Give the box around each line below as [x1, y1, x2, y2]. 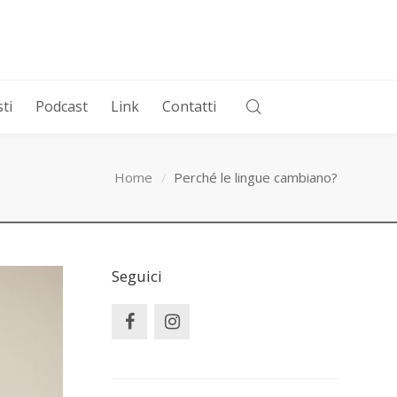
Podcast [35, 97, 88, 116]
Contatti [161, 97, 216, 116]
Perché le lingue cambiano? [174, 167, 338, 186]
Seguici [112, 266, 162, 286]
